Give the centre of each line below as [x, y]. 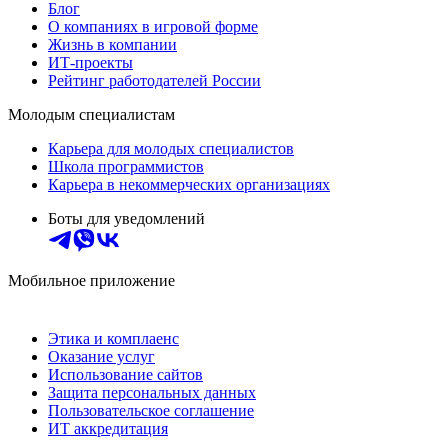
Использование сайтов [125, 374]
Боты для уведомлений [126, 218]
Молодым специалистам [91, 114]
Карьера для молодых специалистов [171, 148]
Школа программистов [126, 166]
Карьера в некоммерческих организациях [189, 184]
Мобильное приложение [91, 280]
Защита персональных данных [152, 392]
